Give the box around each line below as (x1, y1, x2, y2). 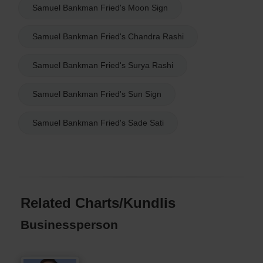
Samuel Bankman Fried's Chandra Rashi (32, 31, 184, 41)
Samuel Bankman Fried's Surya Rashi (32, 60, 173, 70)
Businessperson (21, 217, 118, 231)
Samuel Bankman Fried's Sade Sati (32, 117, 164, 127)
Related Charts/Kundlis (21, 194, 176, 211)
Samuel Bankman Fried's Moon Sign (32, 2, 168, 12)
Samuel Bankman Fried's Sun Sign (32, 89, 161, 99)
